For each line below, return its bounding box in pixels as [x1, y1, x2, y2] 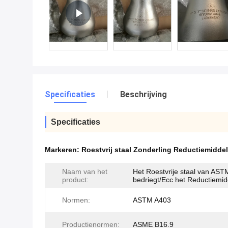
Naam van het [62, 167, 107, 176]
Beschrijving [120, 90, 167, 99]
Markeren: [45, 146, 81, 154]
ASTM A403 [133, 196, 171, 204]
